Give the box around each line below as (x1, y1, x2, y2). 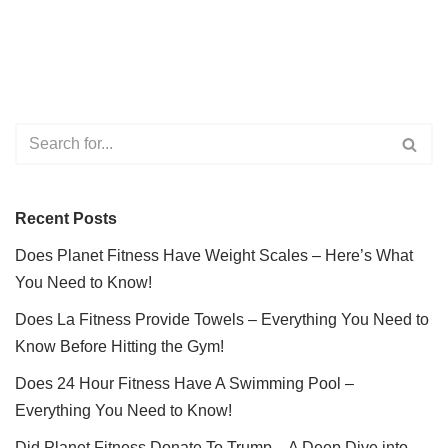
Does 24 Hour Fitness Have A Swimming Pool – (15, 375, 354, 392)
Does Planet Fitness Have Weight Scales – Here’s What (15, 247, 413, 264)
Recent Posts (15, 210, 117, 227)
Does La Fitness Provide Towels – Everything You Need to (15, 311, 429, 328)
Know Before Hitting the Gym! (15, 338, 224, 355)
